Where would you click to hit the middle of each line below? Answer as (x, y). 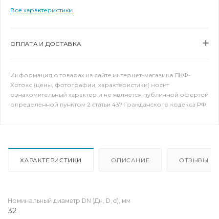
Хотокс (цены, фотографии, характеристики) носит (90, 85)
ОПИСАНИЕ (131, 160)
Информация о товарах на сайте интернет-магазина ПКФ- (100, 75)
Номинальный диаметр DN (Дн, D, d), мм (69, 200)
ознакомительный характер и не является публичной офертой (109, 95)
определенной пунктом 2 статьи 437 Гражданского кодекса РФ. (109, 104)
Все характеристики (42, 10)
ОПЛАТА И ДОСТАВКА (46, 44)
